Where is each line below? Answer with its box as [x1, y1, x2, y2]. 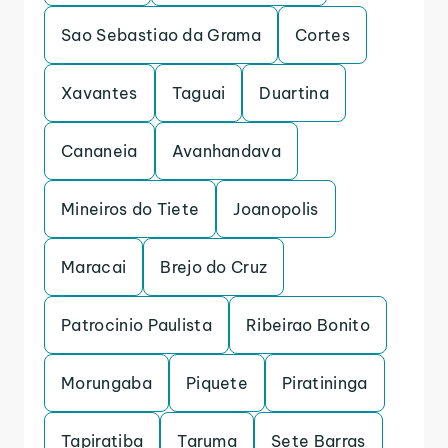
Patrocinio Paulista [61, 315, 213, 335]
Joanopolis [233, 199, 319, 219]
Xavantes [61, 83, 138, 103]
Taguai [171, 83, 226, 103]
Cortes [295, 25, 350, 45]
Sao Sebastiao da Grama [61, 25, 262, 45]
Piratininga [282, 373, 368, 393]
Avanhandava [171, 141, 282, 161]
